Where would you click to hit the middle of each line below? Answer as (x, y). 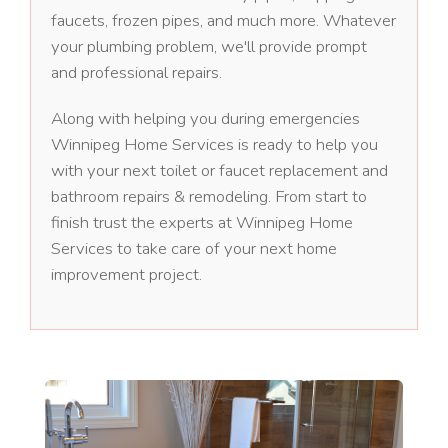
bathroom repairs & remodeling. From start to (209, 197)
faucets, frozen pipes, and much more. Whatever (224, 21)
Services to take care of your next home (194, 249)
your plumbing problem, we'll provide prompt (209, 47)
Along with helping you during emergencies (206, 119)
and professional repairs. (137, 73)
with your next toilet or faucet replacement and (220, 171)
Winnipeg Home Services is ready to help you (215, 145)
